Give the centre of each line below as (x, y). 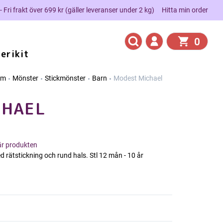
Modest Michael (138, 78)
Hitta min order (185, 10)
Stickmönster (65, 78)
